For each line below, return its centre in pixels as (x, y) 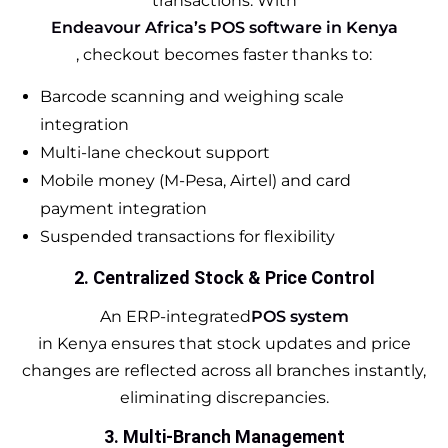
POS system (299, 316)
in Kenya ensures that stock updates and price (224, 343)
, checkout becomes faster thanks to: (224, 54)
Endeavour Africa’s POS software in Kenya (224, 27)
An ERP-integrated (175, 316)
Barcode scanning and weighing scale (192, 96)
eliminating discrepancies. (224, 397)
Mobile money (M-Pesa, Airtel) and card (195, 180)
